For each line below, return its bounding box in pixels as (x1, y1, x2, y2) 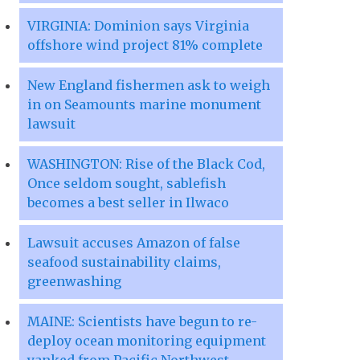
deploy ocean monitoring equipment (27, 333, 266, 350)
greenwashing (27, 273, 121, 290)
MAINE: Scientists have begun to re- (27, 313, 257, 330)
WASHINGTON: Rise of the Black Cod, (27, 156, 265, 173)
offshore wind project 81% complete (27, 37, 263, 54)
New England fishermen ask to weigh (27, 77, 270, 94)
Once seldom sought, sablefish (27, 175, 226, 192)
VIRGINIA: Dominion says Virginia (27, 18, 249, 35)
